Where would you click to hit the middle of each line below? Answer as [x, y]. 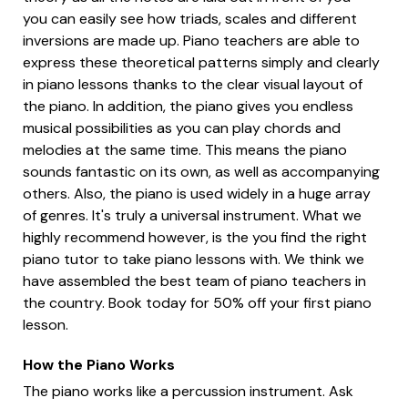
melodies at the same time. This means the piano [185, 149]
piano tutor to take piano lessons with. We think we [194, 259]
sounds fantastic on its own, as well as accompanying [201, 171]
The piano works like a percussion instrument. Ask [188, 391]
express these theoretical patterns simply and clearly [201, 62]
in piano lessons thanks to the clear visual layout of [193, 84]
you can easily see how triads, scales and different [190, 18]
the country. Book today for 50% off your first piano [197, 302]
